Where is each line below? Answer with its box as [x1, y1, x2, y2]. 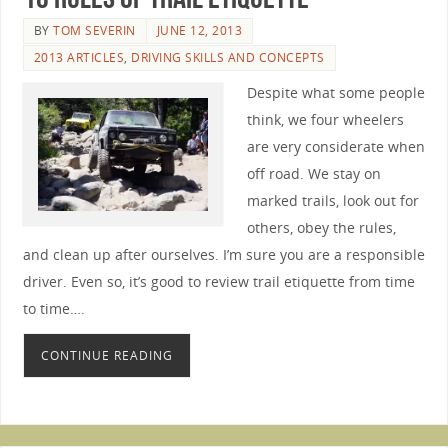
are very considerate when [246, 136, 425, 156]
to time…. [22, 298, 85, 318]
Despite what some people [246, 82, 425, 102]
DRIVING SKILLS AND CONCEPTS [131, 48, 325, 66]
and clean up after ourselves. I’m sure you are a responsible [22, 244, 425, 264]
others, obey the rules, [246, 217, 396, 237]
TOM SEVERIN [53, 21, 136, 39]
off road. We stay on [246, 163, 381, 183]
